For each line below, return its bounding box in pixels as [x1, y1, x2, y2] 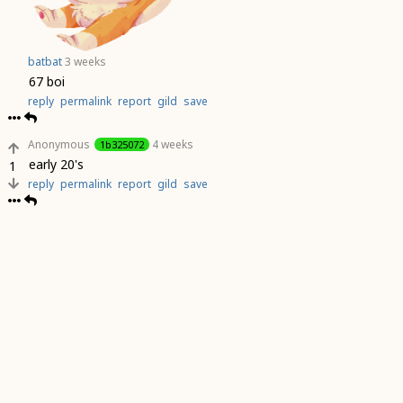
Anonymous [28, 137, 90, 152]
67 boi [29, 73, 65, 90]
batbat [28, 54, 62, 69]
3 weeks [65, 54, 106, 69]
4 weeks [152, 137, 193, 152]
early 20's [29, 156, 84, 173]
